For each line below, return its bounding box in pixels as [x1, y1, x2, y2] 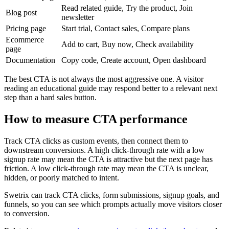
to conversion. [4, 209, 50, 218]
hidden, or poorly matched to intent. [4, 173, 119, 182]
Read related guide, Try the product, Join [61, 4, 193, 12]
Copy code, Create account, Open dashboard [61, 56, 206, 64]
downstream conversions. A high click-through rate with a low [4, 145, 204, 154]
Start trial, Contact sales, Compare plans [61, 24, 190, 33]
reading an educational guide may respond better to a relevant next [4, 84, 217, 93]
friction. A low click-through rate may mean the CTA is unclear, [4, 164, 209, 173]
